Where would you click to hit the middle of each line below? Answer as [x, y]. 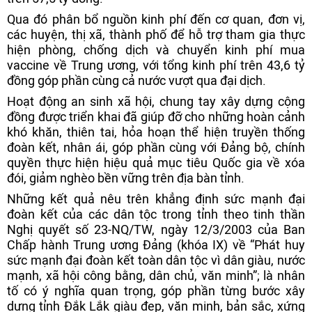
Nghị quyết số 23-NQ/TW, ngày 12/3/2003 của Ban [156, 229]
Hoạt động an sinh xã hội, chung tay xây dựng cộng [156, 101]
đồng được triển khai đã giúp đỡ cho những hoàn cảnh [156, 117]
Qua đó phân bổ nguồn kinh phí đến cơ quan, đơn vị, [156, 19]
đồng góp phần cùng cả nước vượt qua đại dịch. [136, 80]
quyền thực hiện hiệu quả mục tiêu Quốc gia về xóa [156, 163]
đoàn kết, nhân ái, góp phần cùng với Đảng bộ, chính [156, 147]
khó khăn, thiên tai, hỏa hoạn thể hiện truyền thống [156, 132]
